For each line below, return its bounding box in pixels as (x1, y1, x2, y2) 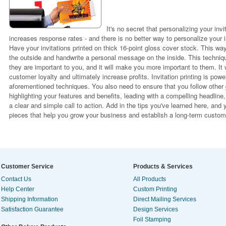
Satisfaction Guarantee (1, 206, 64, 213)
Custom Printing (133, 186, 177, 193)
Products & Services (133, 163, 193, 170)
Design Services (133, 206, 178, 213)
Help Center (1, 186, 34, 193)
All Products (133, 176, 166, 183)
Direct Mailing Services (133, 196, 196, 203)
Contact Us (1, 176, 31, 183)
